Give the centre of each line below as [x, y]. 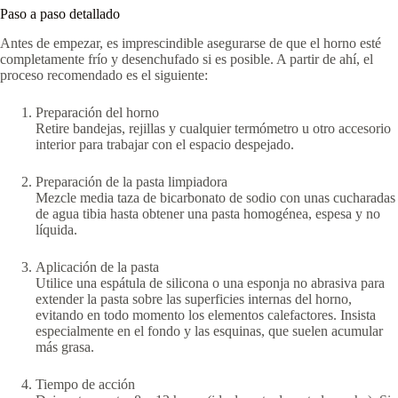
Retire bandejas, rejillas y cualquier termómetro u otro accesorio [213, 128]
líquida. [56, 229]
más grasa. [65, 346]
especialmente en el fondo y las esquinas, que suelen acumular [209, 330]
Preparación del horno [97, 112]
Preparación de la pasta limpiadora [131, 181]
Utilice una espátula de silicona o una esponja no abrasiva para [210, 283]
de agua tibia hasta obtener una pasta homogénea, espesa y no [208, 213]
